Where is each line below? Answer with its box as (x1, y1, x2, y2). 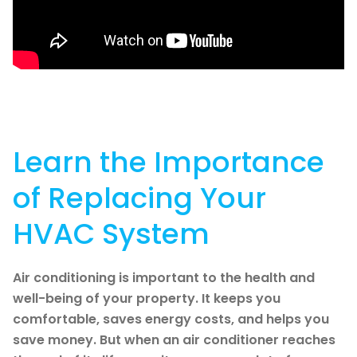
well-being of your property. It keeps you (13, 288, 280, 308)
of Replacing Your (13, 177, 266, 218)
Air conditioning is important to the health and (13, 268, 315, 287)
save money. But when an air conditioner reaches (13, 330, 335, 349)
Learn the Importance (13, 141, 324, 182)
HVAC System (13, 213, 210, 254)
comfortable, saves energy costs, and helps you (13, 309, 329, 328)
